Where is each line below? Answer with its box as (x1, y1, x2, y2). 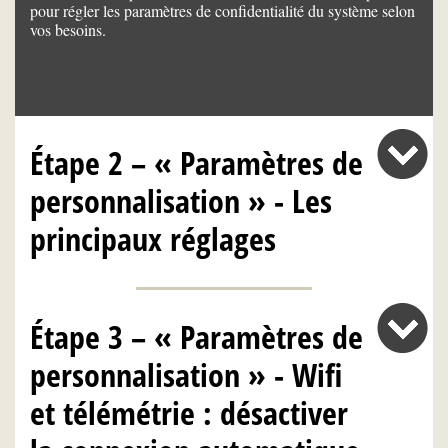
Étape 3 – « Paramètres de (30, 314, 363, 358)
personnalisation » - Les (30, 179, 332, 223)
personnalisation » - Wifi (30, 352, 342, 396)
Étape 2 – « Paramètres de (30, 141, 363, 185)
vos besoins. (30, 19, 106, 41)
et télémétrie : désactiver (30, 390, 348, 434)
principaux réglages (30, 217, 276, 261)
